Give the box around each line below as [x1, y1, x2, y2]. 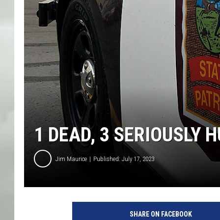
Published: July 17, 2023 [93, 155, 154, 163]
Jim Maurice [55, 155, 87, 163]
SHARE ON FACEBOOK [129, 210, 192, 219]
